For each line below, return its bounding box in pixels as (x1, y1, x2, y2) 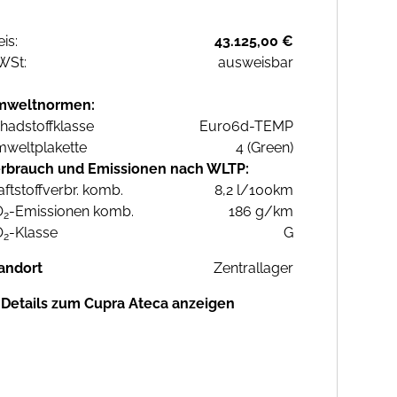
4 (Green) (236, 139, 293, 157)
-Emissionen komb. (9, 203, 134, 221)
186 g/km (229, 203, 293, 221)
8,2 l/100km (214, 182, 293, 199)
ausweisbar (218, 54, 293, 72)
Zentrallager (214, 260, 293, 277)
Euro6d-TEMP (199, 118, 293, 136)
